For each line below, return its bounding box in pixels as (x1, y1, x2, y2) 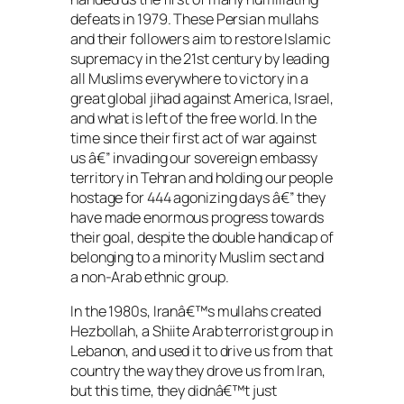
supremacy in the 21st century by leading (70, 48, 329, 69)
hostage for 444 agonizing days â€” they (70, 187, 326, 207)
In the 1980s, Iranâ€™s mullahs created (70, 301, 322, 322)
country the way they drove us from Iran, (70, 361, 326, 381)
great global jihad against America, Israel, (70, 87, 334, 108)
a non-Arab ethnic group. (70, 266, 229, 287)
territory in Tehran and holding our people (70, 167, 333, 188)
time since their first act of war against (70, 127, 317, 148)
